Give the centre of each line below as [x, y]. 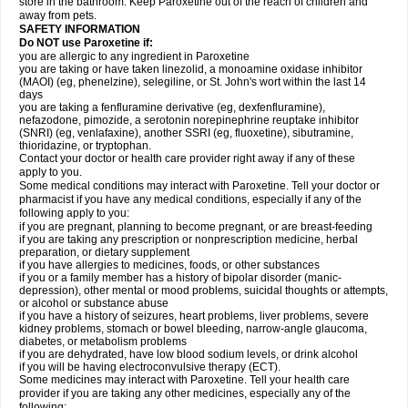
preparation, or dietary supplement [104, 252]
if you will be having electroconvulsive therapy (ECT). [150, 367]
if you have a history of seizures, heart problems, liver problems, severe [194, 316]
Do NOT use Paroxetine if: [86, 43]
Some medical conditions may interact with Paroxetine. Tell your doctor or [199, 186]
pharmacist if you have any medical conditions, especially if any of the [190, 199]
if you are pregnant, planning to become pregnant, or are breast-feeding [196, 227]
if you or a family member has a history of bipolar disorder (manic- [180, 278]
